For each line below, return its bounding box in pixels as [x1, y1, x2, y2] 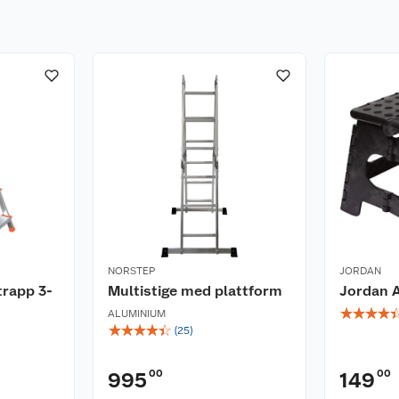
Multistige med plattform [108, 282, 282, 299]
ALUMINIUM [108, 307, 166, 320]
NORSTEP [108, 265, 155, 277]
